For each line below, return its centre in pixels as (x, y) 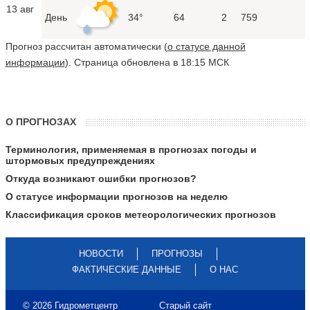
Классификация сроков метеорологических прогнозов (140, 214)
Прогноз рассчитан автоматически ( (86, 46)
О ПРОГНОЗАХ (40, 121)
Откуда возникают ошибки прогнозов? (101, 178)
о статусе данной (206, 46)
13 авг (20, 9)
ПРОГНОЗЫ (177, 253)
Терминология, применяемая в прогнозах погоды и (131, 149)
